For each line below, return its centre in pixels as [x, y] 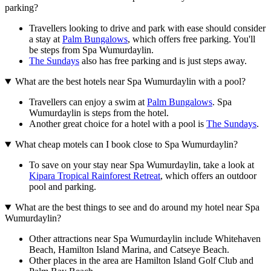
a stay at [46, 39]
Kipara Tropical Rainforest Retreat [95, 176]
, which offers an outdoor [208, 176]
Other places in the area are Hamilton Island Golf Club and [141, 261]
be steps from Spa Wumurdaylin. [91, 50]
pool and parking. [63, 187]
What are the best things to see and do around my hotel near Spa [137, 207]
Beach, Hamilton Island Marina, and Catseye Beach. [129, 250]
